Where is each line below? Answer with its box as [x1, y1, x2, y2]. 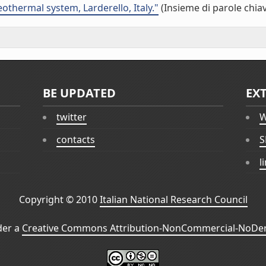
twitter [56, 110, 87, 124]
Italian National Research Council [99, 193, 248, 207]
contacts [56, 133, 96, 147]
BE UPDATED [43, 85, 116, 101]
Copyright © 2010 [18, 193, 100, 207]
